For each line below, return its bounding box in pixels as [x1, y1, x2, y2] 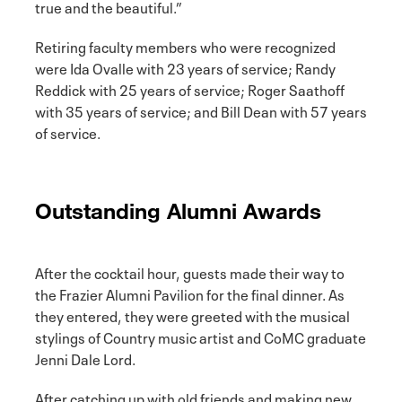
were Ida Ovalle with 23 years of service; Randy [35, 56, 336, 78]
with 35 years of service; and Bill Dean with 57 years [35, 99, 367, 121]
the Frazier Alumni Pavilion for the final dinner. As [35, 282, 345, 304]
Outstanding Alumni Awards [35, 197, 321, 223]
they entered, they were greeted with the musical [35, 303, 350, 326]
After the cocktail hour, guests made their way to [35, 260, 345, 283]
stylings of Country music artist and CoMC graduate [35, 325, 366, 347]
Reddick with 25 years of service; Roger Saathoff [35, 77, 345, 100]
